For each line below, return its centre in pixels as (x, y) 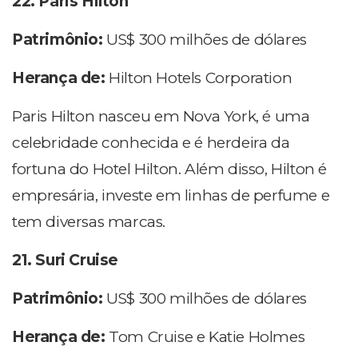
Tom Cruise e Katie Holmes (207, 337)
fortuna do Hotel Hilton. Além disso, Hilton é (170, 169)
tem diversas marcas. (89, 222)
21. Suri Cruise (65, 261)
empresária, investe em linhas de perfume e (171, 196)
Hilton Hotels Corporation (201, 78)
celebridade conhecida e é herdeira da (151, 143)
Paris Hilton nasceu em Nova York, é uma (161, 117)
